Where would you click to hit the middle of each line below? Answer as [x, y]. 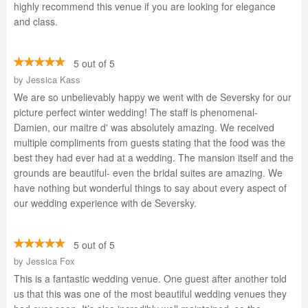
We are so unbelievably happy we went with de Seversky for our [153, 97]
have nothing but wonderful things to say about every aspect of [150, 188]
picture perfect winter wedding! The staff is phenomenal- [136, 112]
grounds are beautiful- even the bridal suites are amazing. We [148, 173]
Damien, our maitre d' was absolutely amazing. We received [144, 127]
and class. [36, 21]
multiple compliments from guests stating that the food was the [150, 142]
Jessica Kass [53, 79]
